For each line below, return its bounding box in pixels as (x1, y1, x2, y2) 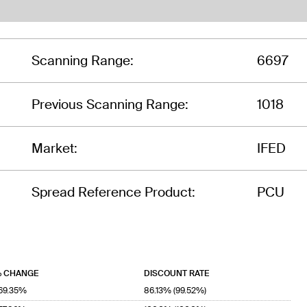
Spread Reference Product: (32, 183, 195, 201)
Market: (32, 139, 77, 157)
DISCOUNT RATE (144, 268, 209, 280)
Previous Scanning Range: (32, 95, 188, 113)
